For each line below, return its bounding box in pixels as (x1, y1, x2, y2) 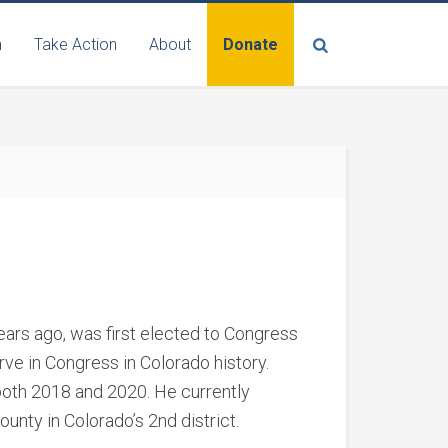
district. (177, 410, 239, 431)
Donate (223, 35, 278, 54)
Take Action (34, 35, 117, 54)
